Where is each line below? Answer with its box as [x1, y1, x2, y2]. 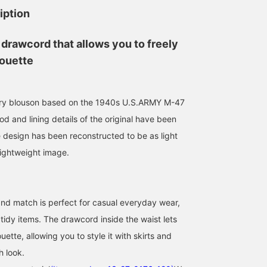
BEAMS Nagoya [121, 206, 173, 213]
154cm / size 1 [191, 175, 244, 184]
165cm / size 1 [99, 175, 151, 184]
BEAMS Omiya [29, 206, 76, 213]
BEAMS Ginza [213, 206, 258, 213]
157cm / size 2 [7, 175, 59, 184]
